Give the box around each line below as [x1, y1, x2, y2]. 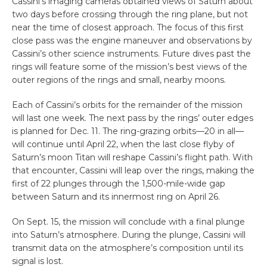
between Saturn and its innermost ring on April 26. [12, 191, 220, 203]
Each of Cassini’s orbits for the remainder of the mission [12, 100, 243, 111]
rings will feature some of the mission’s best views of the [12, 61, 247, 73]
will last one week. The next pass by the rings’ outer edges [12, 113, 253, 124]
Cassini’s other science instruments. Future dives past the [12, 48, 251, 60]
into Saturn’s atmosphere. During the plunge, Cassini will [12, 229, 246, 241]
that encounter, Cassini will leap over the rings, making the [12, 165, 254, 176]
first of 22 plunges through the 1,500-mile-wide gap [12, 178, 225, 190]
